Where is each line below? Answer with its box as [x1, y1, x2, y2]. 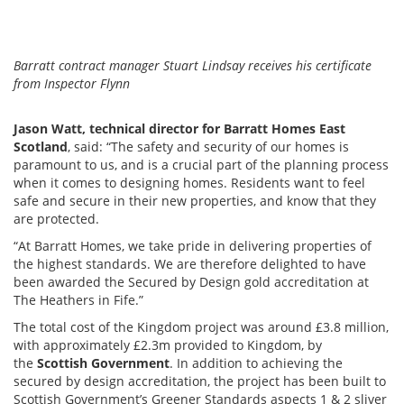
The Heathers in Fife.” [14, 291, 143, 308]
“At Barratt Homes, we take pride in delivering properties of [14, 237, 372, 254]
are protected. [14, 210, 99, 227]
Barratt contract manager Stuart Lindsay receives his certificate [14, 57, 372, 74]
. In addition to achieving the [170, 354, 343, 372]
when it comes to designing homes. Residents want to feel [14, 174, 365, 191]
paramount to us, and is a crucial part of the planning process [14, 156, 389, 173]
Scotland [14, 138, 68, 155]
